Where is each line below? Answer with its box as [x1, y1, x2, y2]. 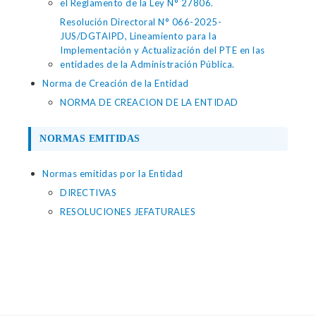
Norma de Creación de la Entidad [42, 78, 189, 89]
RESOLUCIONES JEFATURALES [60, 206, 195, 217]
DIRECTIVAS [60, 187, 116, 198]
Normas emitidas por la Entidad [42, 168, 183, 179]
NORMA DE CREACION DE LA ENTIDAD [60, 97, 238, 108]
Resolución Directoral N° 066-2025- [60, 16, 221, 28]
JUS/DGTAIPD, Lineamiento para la [60, 30, 217, 42]
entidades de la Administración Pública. [60, 59, 235, 70]
